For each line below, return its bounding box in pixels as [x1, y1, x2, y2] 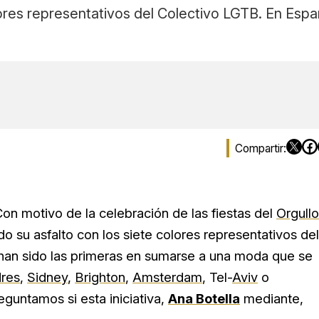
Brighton [75, 269, 125, 285]
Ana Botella [168, 291, 240, 306]
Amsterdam [132, 269, 202, 285]
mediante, [240, 291, 303, 306]
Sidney [27, 269, 68, 285]
